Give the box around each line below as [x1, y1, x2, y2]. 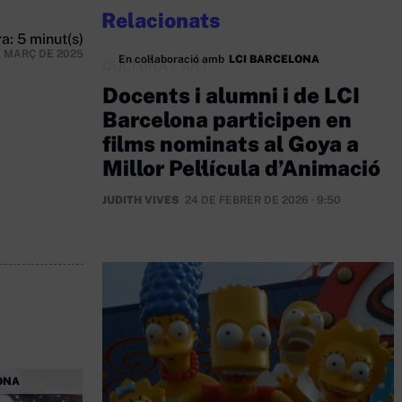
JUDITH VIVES [102, 194, 179, 206]
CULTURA [102, 57, 168, 74]
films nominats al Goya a [102, 131, 359, 156]
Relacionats [101, 8, 221, 32]
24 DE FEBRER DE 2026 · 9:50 [185, 194, 341, 206]
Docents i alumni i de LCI [102, 83, 360, 108]
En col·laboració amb [118, 53, 224, 66]
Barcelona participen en [102, 107, 352, 132]
